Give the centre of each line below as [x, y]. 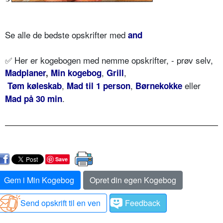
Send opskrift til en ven [60, 203]
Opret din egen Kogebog [133, 180]
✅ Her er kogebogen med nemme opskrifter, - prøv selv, [109, 60]
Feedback [143, 203]
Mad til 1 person [99, 86]
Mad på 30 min [34, 99]
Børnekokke [159, 86]
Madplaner [25, 73]
